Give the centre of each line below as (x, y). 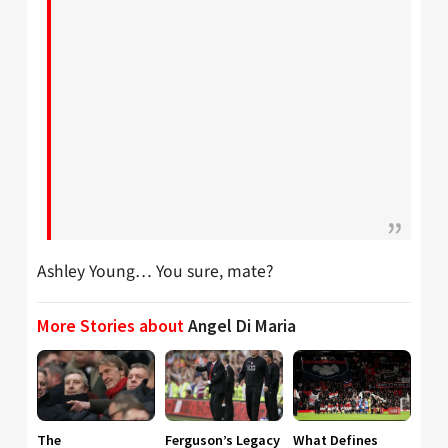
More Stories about (112, 326)
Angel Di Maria (242, 326)
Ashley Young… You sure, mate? (155, 271)
